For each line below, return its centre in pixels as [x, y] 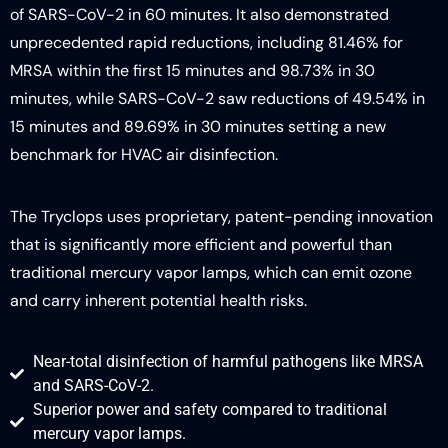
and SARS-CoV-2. [93, 385]
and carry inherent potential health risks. [158, 301]
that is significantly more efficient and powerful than [201, 245]
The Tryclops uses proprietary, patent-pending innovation [221, 217]
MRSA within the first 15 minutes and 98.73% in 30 [192, 70]
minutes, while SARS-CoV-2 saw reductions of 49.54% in [217, 98]
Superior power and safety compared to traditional [209, 409]
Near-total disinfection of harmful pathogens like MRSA [227, 361]
